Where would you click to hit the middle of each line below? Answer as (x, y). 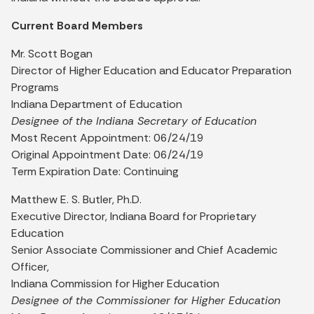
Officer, (30, 266)
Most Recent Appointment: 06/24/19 (108, 137)
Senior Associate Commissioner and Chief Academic (144, 250)
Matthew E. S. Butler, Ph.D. (76, 199)
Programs (35, 87)
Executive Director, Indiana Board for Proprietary (134, 216)
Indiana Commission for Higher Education (115, 283)
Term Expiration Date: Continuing (95, 171)
